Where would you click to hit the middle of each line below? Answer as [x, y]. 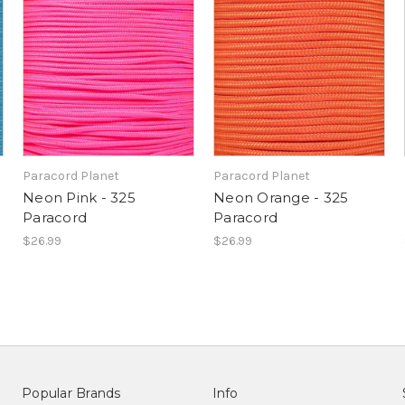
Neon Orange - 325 [281, 198]
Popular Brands [71, 394]
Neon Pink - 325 [79, 198]
